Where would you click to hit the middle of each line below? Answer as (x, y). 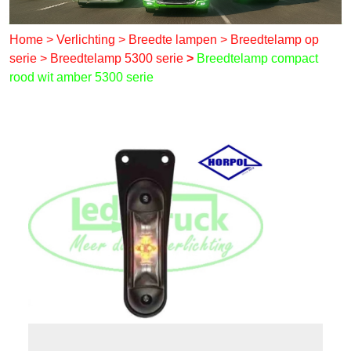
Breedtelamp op (275, 39)
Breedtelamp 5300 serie (118, 58)
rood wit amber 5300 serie (81, 77)
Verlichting (87, 39)
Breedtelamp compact (257, 58)
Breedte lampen (174, 39)
